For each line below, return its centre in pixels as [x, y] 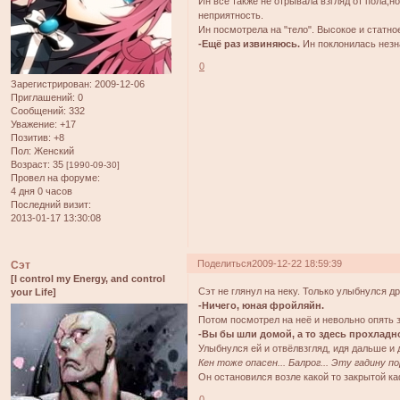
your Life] [33, 292]
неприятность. [231, 15]
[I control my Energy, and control [88, 279]
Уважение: [34, 125]
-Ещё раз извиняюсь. [250, 43]
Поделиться [225, 264]
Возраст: [30, 165]
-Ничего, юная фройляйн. [262, 305]
